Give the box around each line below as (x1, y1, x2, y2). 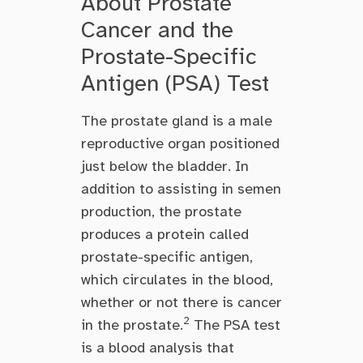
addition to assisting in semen (81, 179, 281, 198)
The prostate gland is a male (81, 111, 272, 130)
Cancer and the (81, 15, 233, 44)
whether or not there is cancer (81, 293, 282, 311)
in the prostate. (81, 315, 183, 334)
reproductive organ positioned (81, 134, 280, 152)
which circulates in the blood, (81, 270, 273, 288)
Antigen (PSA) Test (81, 68, 269, 97)
